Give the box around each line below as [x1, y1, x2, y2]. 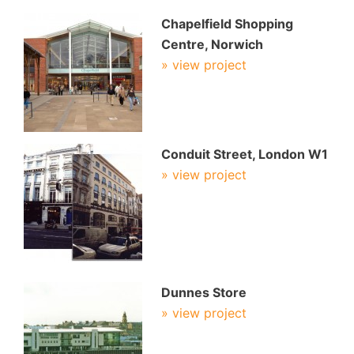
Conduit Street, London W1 [161, 146, 328, 162]
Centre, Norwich [161, 36, 263, 52]
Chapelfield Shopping [161, 16, 293, 32]
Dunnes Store [161, 284, 247, 300]
